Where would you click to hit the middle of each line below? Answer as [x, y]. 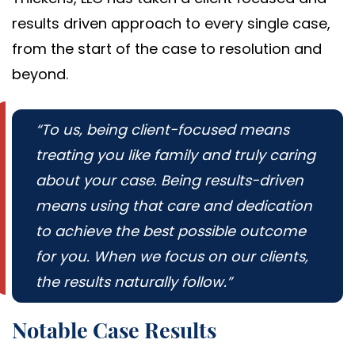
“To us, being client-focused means [162, 129]
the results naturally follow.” [134, 281]
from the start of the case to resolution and [167, 48]
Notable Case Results [114, 329]
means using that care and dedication [174, 205]
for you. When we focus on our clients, [172, 256]
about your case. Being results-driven [170, 180]
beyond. [40, 74]
